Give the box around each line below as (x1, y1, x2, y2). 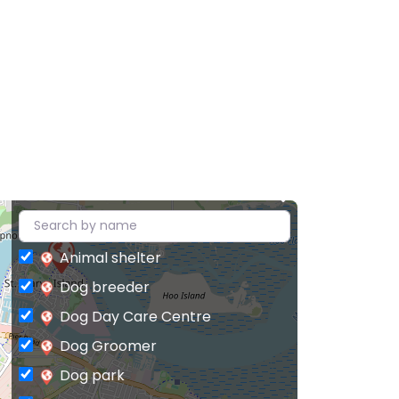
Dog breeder (60, 277, 150, 298)
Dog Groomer (60, 336, 157, 357)
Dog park (60, 365, 125, 387)
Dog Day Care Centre (60, 306, 211, 328)
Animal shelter (60, 248, 161, 269)
